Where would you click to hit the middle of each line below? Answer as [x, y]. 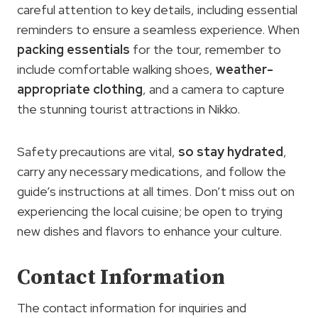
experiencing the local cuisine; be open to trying [150, 211]
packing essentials [73, 49]
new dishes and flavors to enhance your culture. [149, 231]
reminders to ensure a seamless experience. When [158, 29]
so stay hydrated [231, 151]
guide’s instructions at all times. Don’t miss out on [156, 191]
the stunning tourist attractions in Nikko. [128, 109]
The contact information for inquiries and [132, 307]
